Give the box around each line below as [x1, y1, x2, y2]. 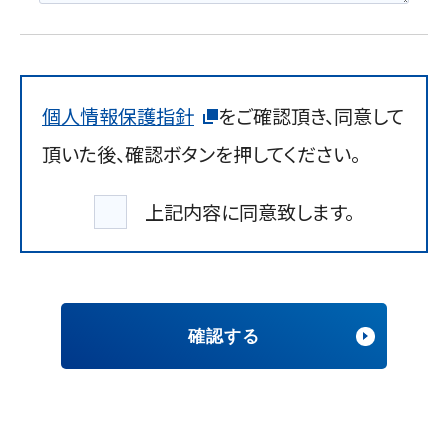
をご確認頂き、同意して [218, 101, 404, 130]
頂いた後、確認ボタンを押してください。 [42, 139, 360, 168]
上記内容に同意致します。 [145, 197, 355, 226]
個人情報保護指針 [42, 101, 194, 130]
